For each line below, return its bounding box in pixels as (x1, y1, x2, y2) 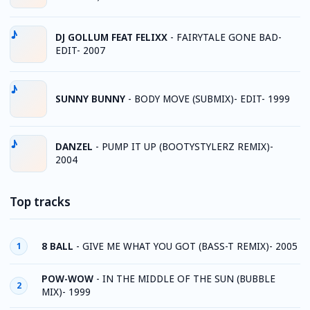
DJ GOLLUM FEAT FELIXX (55, 31, 167, 44)
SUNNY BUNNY (55, 92, 125, 105)
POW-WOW (42, 273, 93, 285)
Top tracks (10, 194, 71, 210)
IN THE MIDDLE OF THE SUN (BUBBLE (102, 273, 275, 285)
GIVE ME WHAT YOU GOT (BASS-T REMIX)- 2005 (82, 239, 298, 253)
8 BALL (42, 239, 73, 253)
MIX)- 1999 (42, 286, 91, 298)
